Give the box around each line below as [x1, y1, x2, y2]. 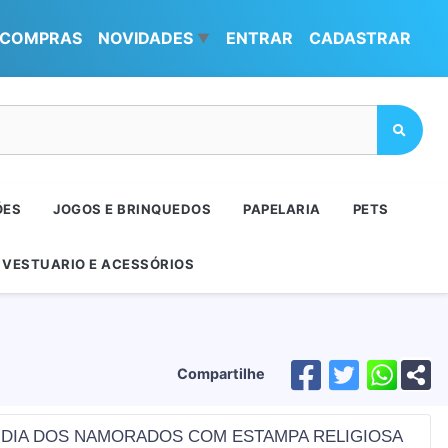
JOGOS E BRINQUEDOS [53, 201, 212, 217]
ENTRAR [226, 28, 293, 48]
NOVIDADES [98, 28, 193, 48]
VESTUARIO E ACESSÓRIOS [2, 256, 195, 272]
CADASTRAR [309, 28, 411, 48]
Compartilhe [177, 365, 265, 383]
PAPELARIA [243, 201, 321, 217]
